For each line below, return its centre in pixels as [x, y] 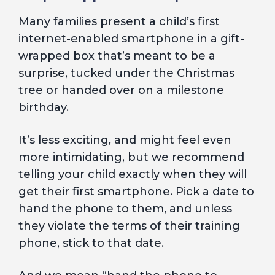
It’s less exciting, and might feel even [125, 140]
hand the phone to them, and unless [125, 209]
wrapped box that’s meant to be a [117, 56]
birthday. [44, 107]
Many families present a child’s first [119, 21]
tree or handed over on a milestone [121, 90]
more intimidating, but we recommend [131, 157]
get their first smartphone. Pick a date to [136, 192]
